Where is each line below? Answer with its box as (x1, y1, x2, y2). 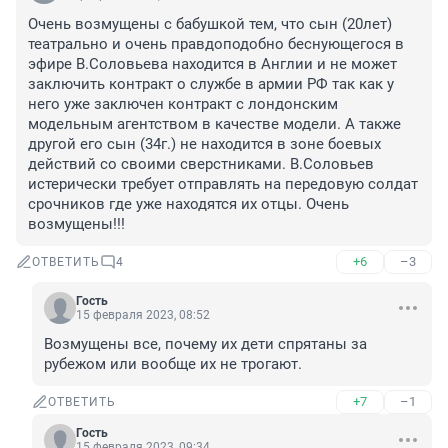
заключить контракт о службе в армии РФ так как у (28, 75, 394, 94)
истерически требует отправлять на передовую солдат (28, 175, 418, 194)
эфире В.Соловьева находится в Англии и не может (28, 55, 397, 74)
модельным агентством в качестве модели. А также (28, 115, 401, 134)
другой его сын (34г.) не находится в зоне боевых (28, 135, 381, 154)
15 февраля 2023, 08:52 (76, 308, 210, 323)
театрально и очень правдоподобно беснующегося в (28, 35, 404, 54)
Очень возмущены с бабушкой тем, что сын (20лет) (28, 15, 392, 34)
